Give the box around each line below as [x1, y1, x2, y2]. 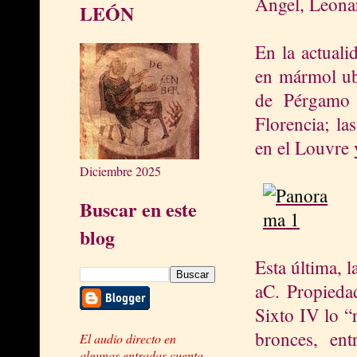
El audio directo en [80, 330, 176, 347]
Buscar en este [80, 194, 197, 223]
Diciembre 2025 [80, 162, 161, 179]
